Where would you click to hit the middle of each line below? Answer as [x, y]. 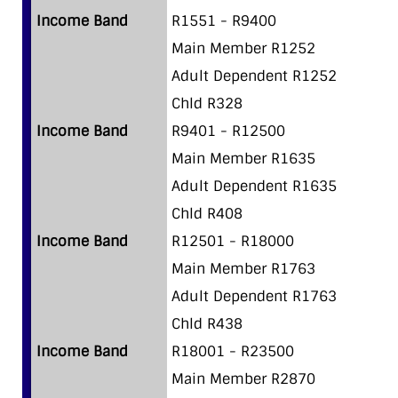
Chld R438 [207, 323]
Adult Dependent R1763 [254, 296]
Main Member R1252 [243, 48]
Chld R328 [207, 103]
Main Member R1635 [243, 158]
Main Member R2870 [243, 378]
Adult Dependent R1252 [254, 76]
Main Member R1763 [243, 268]
